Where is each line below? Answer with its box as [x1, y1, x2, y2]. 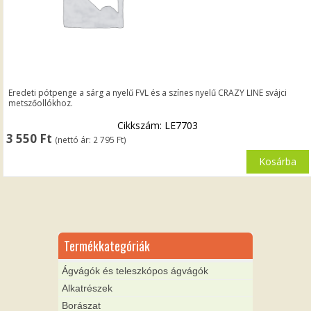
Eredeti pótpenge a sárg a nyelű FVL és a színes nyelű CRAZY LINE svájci [8, 86, 287, 99]
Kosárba [258, 154, 296, 168]
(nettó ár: [55, 133, 94, 145]
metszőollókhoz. [8, 96, 74, 109]
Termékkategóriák [64, 236, 150, 255]
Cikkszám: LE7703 [117, 118, 199, 132]
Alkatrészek [62, 282, 112, 294]
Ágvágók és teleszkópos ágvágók [62, 264, 208, 276]
